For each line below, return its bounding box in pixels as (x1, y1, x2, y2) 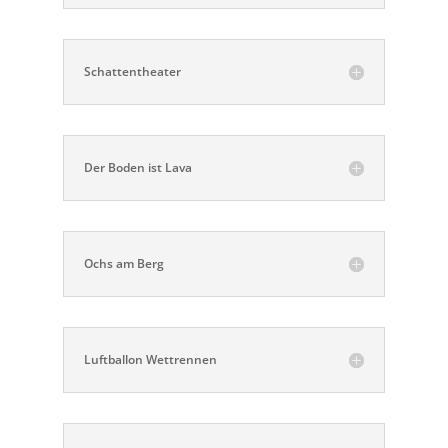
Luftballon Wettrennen (83, 351, 217, 368)
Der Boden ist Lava (83, 159, 192, 176)
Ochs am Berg (83, 255, 164, 272)
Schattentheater (83, 63, 181, 80)
